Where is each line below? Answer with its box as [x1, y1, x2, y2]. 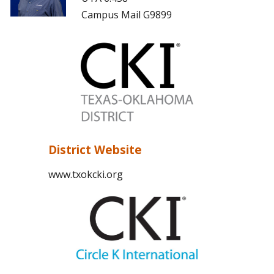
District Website [48, 142, 142, 158]
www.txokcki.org [48, 168, 123, 182]
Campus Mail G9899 [81, 8, 172, 21]
